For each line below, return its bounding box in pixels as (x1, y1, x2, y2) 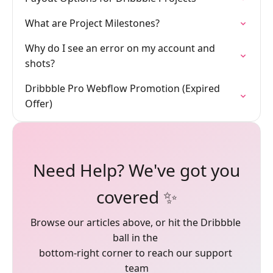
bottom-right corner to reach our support (38, 246, 232, 260)
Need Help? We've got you (33, 158, 240, 182)
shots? (25, 57, 55, 70)
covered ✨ (96, 185, 177, 208)
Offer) (25, 97, 52, 110)
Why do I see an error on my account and (25, 41, 215, 55)
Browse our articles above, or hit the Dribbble (30, 216, 241, 229)
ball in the (113, 231, 160, 244)
